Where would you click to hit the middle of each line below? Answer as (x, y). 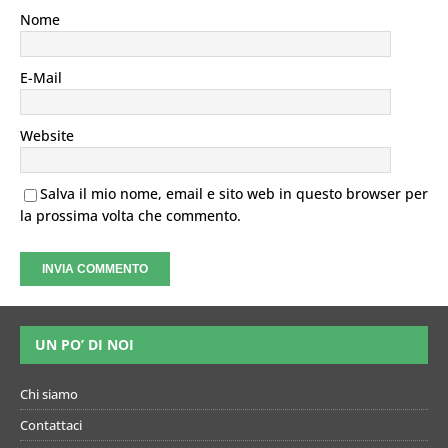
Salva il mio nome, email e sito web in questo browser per (234, 193)
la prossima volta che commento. (130, 215)
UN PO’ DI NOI (84, 344)
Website (47, 135)
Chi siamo (49, 393)
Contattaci (51, 424)
